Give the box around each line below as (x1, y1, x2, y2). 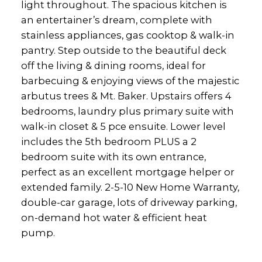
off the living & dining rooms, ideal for (20, 60, 206, 72)
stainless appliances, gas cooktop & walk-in (20, 29, 235, 42)
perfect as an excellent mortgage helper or (20, 166, 235, 178)
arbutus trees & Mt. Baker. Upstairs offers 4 (20, 90, 232, 102)
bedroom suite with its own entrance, (20, 151, 206, 163)
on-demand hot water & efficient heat (20, 212, 207, 224)
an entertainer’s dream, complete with (20, 14, 212, 26)
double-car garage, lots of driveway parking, (20, 196, 237, 209)
